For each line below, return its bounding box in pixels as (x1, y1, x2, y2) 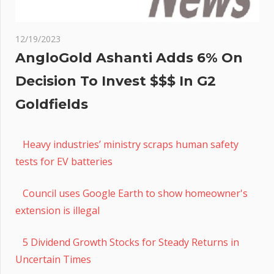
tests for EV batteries (15, 155, 113, 169)
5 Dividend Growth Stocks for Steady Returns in (23, 235, 239, 250)
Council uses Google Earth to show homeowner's (23, 187, 248, 201)
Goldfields (15, 96, 88, 113)
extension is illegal (15, 204, 100, 218)
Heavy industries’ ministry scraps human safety (23, 138, 239, 152)
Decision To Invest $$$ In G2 (15, 73, 216, 90)
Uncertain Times (15, 253, 91, 267)
